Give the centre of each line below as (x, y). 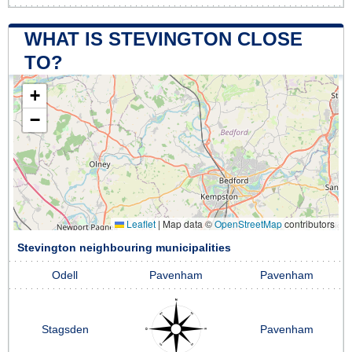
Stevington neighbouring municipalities (124, 247)
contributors (308, 223)
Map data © (187, 223)
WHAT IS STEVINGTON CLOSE (163, 38)
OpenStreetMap (248, 223)
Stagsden (65, 329)
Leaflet (140, 223)
